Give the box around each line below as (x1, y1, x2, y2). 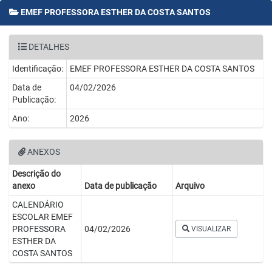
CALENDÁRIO (12, 200, 64, 209)
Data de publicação (84, 181, 157, 191)
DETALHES (27, 42, 69, 52)
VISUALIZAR (189, 225, 231, 233)
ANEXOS (25, 147, 60, 157)
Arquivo (175, 181, 205, 191)
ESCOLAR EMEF (12, 212, 73, 222)
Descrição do (12, 169, 61, 178)
